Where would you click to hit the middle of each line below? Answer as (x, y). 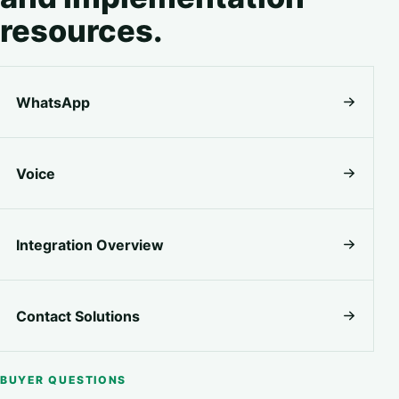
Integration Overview (90, 244)
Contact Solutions (78, 316)
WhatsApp (53, 102)
